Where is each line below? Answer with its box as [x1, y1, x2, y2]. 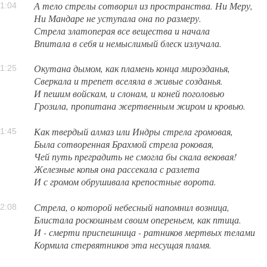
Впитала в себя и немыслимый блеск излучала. [34, 36, 222, 49]
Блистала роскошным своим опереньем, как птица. [34, 213, 242, 226]
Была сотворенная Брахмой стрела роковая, [34, 138, 215, 151]
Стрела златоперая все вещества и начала [34, 24, 210, 37]
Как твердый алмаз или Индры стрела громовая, [34, 125, 234, 138]
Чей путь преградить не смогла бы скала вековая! [34, 150, 237, 163]
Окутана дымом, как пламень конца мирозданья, [34, 62, 231, 75]
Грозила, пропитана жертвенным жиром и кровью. [34, 100, 246, 113]
